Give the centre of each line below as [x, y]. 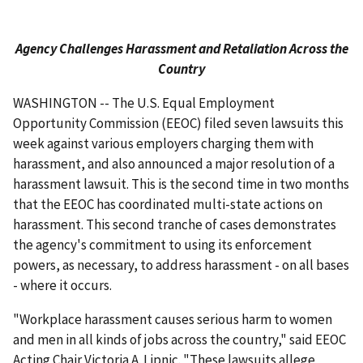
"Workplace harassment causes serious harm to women [173, 320]
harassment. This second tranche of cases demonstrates [175, 225]
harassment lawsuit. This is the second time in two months [181, 184]
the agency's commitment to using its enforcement [162, 245]
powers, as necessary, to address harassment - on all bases [181, 265]
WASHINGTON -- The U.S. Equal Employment [144, 103]
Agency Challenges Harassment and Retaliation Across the [181, 49]
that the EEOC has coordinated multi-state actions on [168, 205]
